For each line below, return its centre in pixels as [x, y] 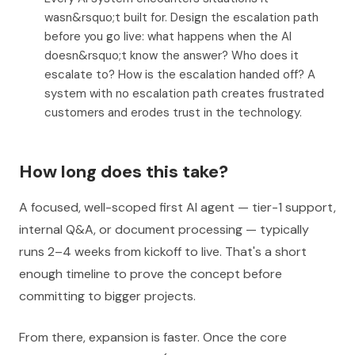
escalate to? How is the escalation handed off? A [180, 74]
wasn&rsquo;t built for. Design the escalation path [181, 17]
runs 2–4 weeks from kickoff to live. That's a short [163, 252]
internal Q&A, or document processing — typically [164, 229]
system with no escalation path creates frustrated [184, 94]
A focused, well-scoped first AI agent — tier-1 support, [177, 207]
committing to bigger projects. [107, 296]
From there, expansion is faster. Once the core [153, 337]
